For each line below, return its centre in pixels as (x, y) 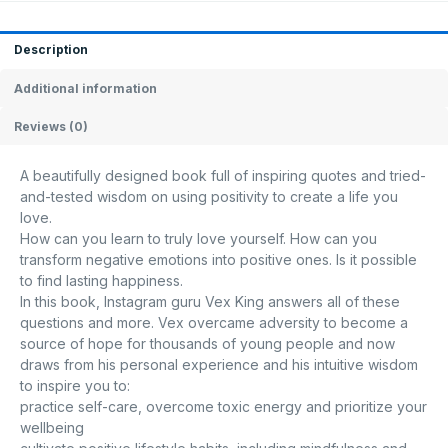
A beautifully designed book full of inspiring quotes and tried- (223, 176)
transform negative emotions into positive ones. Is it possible (218, 260)
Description (51, 50)
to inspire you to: (75, 386)
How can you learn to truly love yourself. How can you (198, 239)
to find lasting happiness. (101, 281)
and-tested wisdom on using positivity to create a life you (209, 197)
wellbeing (52, 428)
